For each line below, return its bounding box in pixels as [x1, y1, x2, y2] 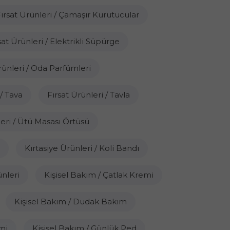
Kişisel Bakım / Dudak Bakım [14, 197, 127, 206]
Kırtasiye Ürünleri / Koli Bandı [24, 143, 139, 153]
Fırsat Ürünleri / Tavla [47, 90, 130, 100]
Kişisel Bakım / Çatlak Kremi [44, 170, 154, 180]
